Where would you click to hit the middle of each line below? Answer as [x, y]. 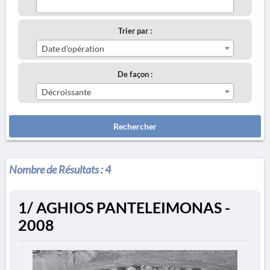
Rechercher [135, 126]
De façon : [135, 74]
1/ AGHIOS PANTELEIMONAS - [124, 208]
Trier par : [135, 31]
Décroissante [66, 92]
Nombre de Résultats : [57, 169]
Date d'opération [73, 49]
